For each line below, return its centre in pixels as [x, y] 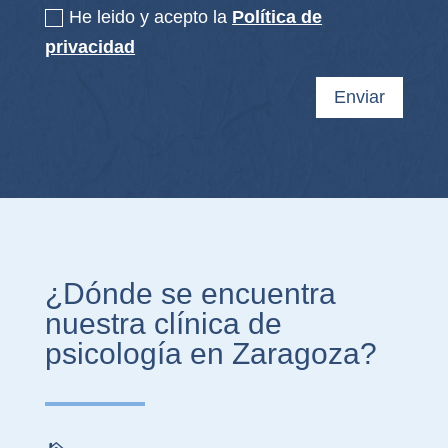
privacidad [90, 47]
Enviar [360, 97]
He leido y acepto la [151, 17]
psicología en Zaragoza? [210, 354]
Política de [277, 17]
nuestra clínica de [163, 324]
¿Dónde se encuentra [190, 294]
